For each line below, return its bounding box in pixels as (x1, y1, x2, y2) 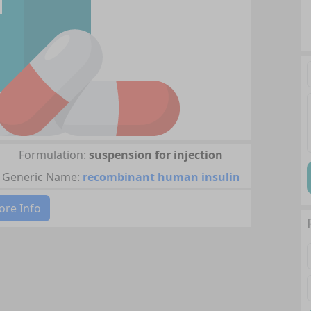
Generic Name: (1, 169, 80, 185)
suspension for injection (89, 147, 224, 162)
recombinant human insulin (82, 169, 240, 185)
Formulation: (19, 147, 87, 162)
